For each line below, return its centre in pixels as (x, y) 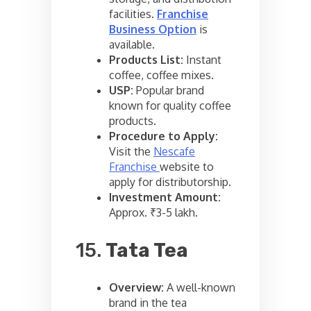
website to (187, 166)
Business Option (153, 29)
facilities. (133, 14)
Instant (202, 59)
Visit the (131, 151)
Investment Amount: (165, 197)
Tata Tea (147, 250)
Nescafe (174, 151)
